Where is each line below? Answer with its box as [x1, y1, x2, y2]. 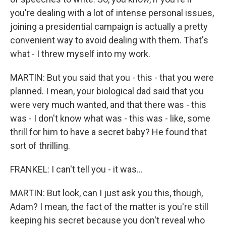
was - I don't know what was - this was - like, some [10, 113, 210, 124]
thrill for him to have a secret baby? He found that [10, 127, 207, 138]
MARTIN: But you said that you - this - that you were [10, 72, 214, 83]
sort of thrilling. [10, 140, 70, 151]
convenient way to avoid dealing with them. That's [10, 35, 208, 46]
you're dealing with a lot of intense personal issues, [10, 8, 214, 19]
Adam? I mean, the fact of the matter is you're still [10, 201, 208, 212]
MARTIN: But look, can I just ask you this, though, [10, 188, 203, 199]
